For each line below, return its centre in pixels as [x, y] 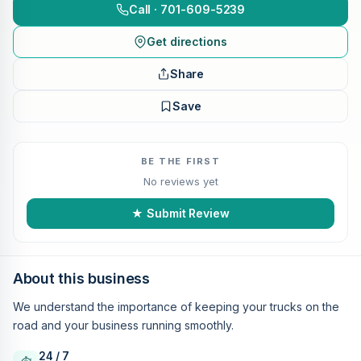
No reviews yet [180, 181]
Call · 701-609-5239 [187, 9]
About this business [81, 278]
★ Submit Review [180, 213]
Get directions [187, 41]
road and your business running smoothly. [123, 325]
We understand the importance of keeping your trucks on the [176, 306]
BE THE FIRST [180, 161]
